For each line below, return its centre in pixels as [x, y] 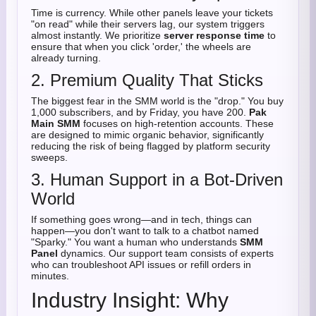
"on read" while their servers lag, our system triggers [148, 24]
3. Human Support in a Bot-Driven [157, 180]
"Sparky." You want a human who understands [135, 242]
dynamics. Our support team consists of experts [166, 253]
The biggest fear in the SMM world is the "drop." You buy [157, 101]
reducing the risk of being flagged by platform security [151, 146]
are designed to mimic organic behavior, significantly [147, 135]
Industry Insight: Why [130, 300]
